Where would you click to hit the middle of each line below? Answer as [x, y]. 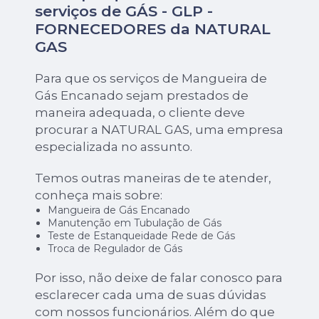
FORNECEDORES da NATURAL [153, 29]
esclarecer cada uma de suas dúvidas [151, 295]
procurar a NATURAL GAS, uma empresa [159, 130]
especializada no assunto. [114, 147]
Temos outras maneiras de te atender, [153, 178]
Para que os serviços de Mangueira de [151, 79]
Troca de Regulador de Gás [115, 249]
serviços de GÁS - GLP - [124, 11]
